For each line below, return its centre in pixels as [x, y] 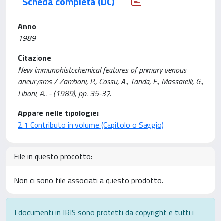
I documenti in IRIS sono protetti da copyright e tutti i [104, 212]
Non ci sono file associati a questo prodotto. [89, 180]
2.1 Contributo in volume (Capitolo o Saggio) [91, 125]
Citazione [35, 58]
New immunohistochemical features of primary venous [102, 70]
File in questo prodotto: [53, 156]
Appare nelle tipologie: [58, 113]
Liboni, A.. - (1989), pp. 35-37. [65, 93]
